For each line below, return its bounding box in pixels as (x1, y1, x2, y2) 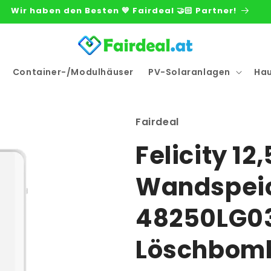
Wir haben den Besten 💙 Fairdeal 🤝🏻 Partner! (11, 5, 237, 16)
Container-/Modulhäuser (12, 66, 134, 78)
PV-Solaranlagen (148, 66, 230, 78)
